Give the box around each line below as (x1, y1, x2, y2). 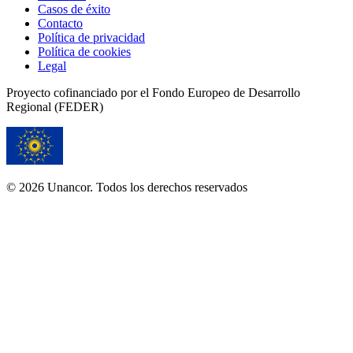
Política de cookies (38, 44, 131, 58)
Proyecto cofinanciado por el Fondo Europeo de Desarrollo (6, 85, 300, 99)
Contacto (38, 16, 83, 30)
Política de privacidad (38, 30, 145, 44)
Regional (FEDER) (6, 99, 103, 113)
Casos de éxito (38, 2, 110, 16)
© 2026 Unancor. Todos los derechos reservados (6, 180, 247, 194)
